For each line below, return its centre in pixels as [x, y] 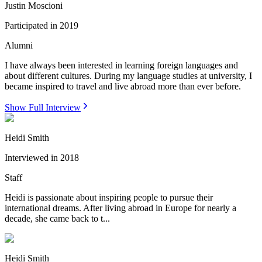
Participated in [31, 25]
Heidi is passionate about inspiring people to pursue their [109, 197]
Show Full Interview [43, 107]
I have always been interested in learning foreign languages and [121, 65]
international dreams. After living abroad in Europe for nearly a [120, 208]
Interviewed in [31, 157]
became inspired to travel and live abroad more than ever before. [124, 86]
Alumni [19, 45]
